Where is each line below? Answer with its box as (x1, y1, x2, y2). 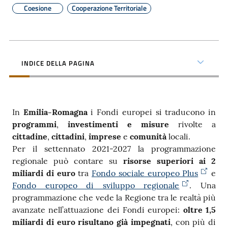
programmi (12, 119, 56, 129)
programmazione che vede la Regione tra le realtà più (12, 192, 216, 203)
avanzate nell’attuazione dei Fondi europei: (12, 205, 183, 215)
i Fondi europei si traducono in (87, 107, 216, 117)
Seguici (12, 60, 36, 72)
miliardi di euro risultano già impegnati (12, 217, 170, 227)
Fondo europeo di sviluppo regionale (12, 180, 180, 190)
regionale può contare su (12, 156, 123, 166)
